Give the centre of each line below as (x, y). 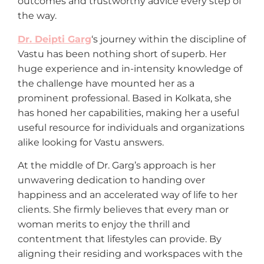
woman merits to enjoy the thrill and (104, 225)
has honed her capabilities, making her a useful (128, 113)
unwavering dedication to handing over (111, 180)
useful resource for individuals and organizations (131, 127)
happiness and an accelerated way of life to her (128, 195)
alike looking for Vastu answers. (91, 142)
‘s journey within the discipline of (169, 39)
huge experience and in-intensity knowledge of (130, 68)
